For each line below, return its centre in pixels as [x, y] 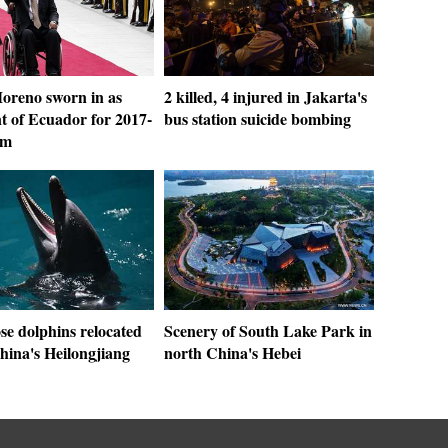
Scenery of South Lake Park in [268, 330]
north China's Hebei [232, 352]
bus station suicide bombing [257, 118]
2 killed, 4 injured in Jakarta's [265, 96]
